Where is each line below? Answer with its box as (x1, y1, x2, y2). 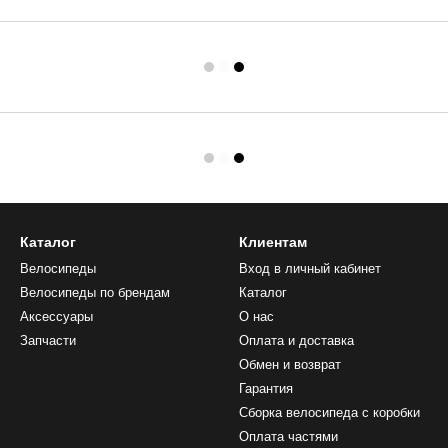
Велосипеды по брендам (20, 285, 170, 301)
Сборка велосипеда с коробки (239, 405, 420, 421)
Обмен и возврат (239, 357, 341, 373)
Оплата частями (239, 429, 338, 445)
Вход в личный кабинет (239, 261, 381, 277)
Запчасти (20, 333, 76, 349)
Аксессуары (20, 309, 93, 325)
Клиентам (239, 234, 307, 251)
